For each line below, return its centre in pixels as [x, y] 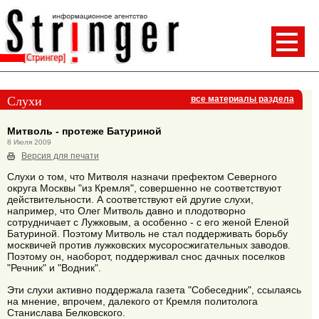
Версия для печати [60, 156]
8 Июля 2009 [29, 142]
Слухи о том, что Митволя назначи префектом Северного [142, 177]
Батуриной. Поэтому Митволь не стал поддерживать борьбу [147, 234]
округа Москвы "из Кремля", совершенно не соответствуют [144, 188]
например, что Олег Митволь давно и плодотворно [126, 211]
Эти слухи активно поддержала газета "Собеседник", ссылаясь [154, 289]
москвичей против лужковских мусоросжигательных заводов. [149, 245]
